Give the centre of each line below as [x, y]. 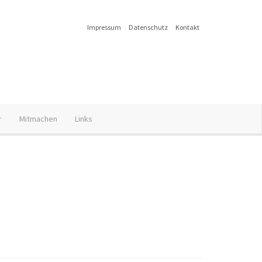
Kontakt [187, 27]
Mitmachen [38, 119]
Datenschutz [148, 27]
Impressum [104, 27]
